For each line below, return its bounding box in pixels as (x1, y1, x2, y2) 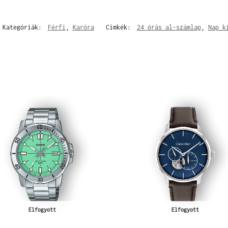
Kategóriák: (2, 23, 45, 32)
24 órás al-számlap (136, 23, 201, 32)
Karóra (72, 23, 94, 32)
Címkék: (105, 23, 134, 32)
